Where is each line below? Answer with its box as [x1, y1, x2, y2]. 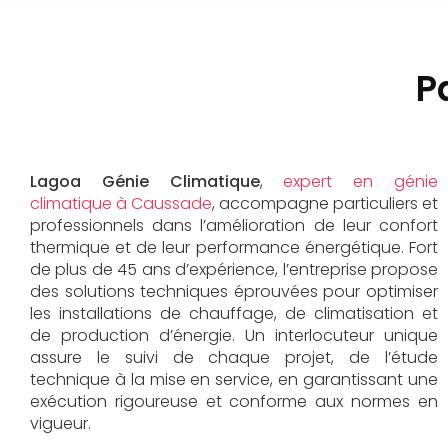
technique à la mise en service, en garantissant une [30, 368, 438, 392]
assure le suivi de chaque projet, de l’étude [30, 346, 438, 370]
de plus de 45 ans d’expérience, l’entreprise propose [30, 258, 438, 282]
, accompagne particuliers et [212, 192, 438, 216]
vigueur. [30, 412, 91, 436]
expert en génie [283, 170, 438, 194]
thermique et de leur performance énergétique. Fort [30, 236, 438, 260]
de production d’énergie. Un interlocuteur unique [30, 324, 438, 348]
